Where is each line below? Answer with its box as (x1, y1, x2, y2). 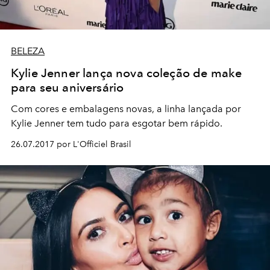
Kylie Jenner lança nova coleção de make (11, 66, 242, 81)
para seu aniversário (11, 80, 124, 95)
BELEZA (11, 45, 45, 57)
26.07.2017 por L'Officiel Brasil (11, 139, 131, 150)
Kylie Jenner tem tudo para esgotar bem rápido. (11, 118, 222, 130)
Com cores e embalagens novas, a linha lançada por (11, 103, 241, 115)
